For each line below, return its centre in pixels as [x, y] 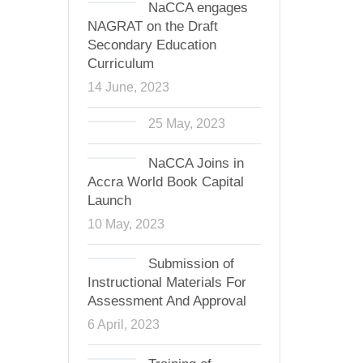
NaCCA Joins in [196, 163]
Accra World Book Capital [165, 182]
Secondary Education [152, 45]
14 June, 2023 [128, 87]
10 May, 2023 [126, 224]
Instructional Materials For [167, 282]
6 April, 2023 [123, 324]
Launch [109, 201]
